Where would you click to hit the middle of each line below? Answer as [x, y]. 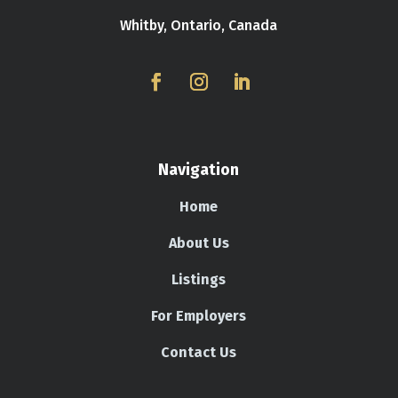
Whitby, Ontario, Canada [199, 25]
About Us [199, 243]
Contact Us [199, 352]
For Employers [199, 315]
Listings [199, 279]
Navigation [199, 169]
